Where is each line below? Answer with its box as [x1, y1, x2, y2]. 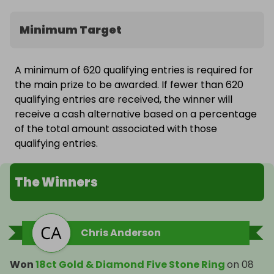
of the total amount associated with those [15, 122, 217, 136]
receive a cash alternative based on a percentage [15, 107, 257, 122]
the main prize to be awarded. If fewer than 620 [15, 78, 243, 92]
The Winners [15, 174, 98, 191]
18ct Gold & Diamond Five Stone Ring [35, 257, 225, 272]
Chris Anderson [81, 226, 161, 240]
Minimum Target [20, 22, 122, 38]
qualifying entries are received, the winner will [15, 92, 232, 107]
